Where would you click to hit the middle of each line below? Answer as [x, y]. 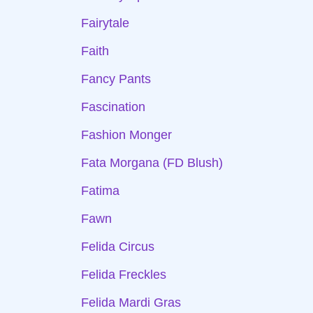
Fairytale [105, 23]
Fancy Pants [116, 79]
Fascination [113, 107]
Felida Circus [118, 247]
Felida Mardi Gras [131, 303]
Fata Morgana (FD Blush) [152, 163]
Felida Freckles [124, 275]
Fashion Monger [126, 135]
